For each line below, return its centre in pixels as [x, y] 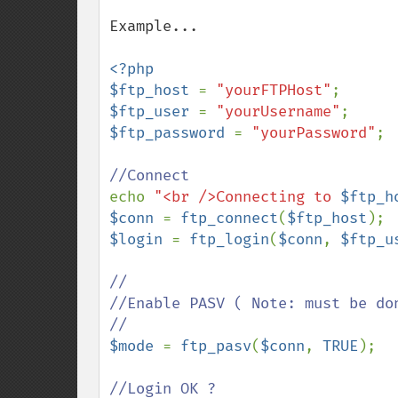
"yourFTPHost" [274, 90]
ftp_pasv [216, 346]
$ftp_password [171, 133]
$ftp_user [154, 111]
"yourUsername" [278, 111]
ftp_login [229, 239]
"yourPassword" [314, 133]
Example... [154, 26]
